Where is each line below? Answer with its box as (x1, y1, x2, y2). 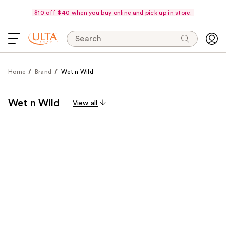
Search (75, 35, 102, 43)
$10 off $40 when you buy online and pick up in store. (34, 9, 192, 16)
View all (72, 100, 98, 107)
